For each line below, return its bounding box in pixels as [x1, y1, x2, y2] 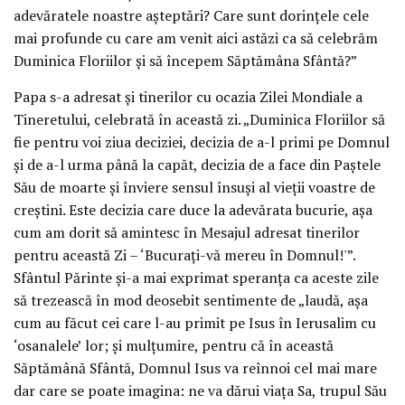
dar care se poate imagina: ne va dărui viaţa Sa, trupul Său [14, 381, 387, 401]
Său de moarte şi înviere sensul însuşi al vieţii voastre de [14, 177, 375, 198]
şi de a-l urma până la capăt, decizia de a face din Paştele [14, 155, 381, 175]
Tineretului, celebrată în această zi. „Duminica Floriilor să [14, 109, 385, 130]
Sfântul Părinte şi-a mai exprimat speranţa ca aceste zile [14, 268, 379, 288]
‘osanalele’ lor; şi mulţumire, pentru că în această [14, 335, 334, 356]
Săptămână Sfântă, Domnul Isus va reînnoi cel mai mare [14, 358, 377, 379]
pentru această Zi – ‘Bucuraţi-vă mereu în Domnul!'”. [14, 245, 355, 266]
